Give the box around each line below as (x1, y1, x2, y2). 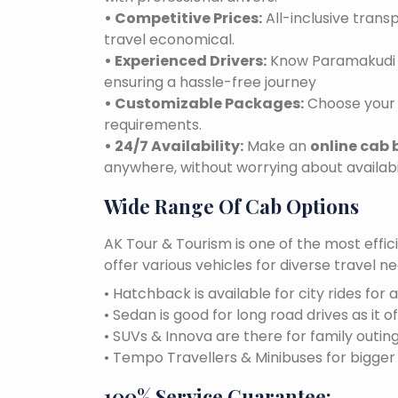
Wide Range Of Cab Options (104, 193, 359, 220)
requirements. (104, 115, 202, 136)
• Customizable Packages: (104, 93, 304, 115)
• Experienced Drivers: (104, 51, 267, 72)
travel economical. (104, 29, 235, 51)
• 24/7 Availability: (104, 136, 243, 157)
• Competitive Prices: (104, 8, 262, 29)
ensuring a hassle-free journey (104, 72, 316, 93)
